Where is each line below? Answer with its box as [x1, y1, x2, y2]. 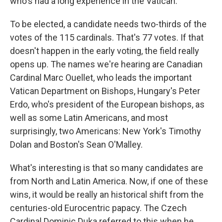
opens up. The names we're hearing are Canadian [10, 59, 203, 69]
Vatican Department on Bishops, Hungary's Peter [10, 86, 200, 96]
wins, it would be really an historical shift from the [10, 189, 204, 200]
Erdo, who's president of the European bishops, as [10, 99, 205, 110]
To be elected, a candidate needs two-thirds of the [10, 19, 207, 29]
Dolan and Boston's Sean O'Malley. [10, 139, 143, 150]
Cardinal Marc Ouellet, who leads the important [10, 72, 192, 83]
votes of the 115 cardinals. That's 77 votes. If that [10, 32, 204, 43]
